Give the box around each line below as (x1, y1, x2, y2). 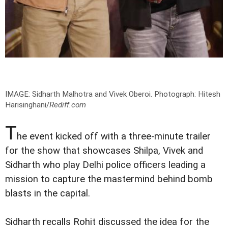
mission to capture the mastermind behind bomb (5, 173, 213, 185)
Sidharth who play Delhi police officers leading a (5, 159, 206, 170)
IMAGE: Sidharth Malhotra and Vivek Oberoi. (5, 89, 154, 99)
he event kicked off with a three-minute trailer (17, 130, 211, 142)
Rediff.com (49, 100, 86, 109)
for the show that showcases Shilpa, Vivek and (5, 145, 203, 156)
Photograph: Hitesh (154, 89, 220, 99)
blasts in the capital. (5, 187, 90, 199)
